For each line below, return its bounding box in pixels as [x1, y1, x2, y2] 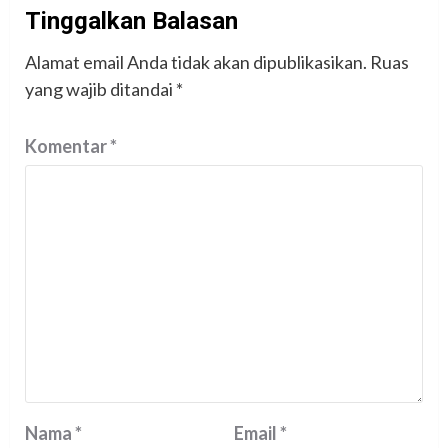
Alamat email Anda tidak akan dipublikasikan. [25, 51, 367, 74]
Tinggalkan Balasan [25, 7, 238, 36]
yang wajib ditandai [25, 78, 176, 101]
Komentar [25, 135, 110, 158]
